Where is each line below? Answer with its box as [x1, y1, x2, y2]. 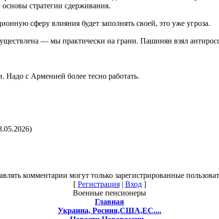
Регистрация [77, 179, 120, 188]
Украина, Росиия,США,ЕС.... [58, 206, 161, 215]
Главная [95, 197, 124, 206]
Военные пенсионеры [73, 188, 146, 197]
